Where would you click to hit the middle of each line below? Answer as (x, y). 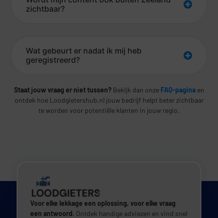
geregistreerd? (53, 60)
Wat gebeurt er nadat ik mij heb (84, 50)
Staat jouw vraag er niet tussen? (63, 90)
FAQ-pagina (178, 90)
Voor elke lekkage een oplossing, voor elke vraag (103, 203)
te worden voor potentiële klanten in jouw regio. (109, 110)
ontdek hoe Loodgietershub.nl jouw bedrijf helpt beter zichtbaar (109, 100)
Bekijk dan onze (136, 90)
